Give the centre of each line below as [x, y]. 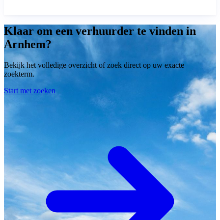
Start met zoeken [30, 91]
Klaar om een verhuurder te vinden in [100, 31]
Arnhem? [28, 44]
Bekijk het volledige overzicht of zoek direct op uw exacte [94, 65]
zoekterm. [19, 74]
